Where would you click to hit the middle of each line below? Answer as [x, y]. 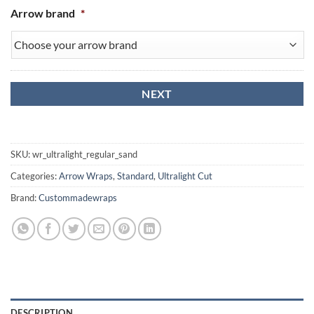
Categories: [35, 176]
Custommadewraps [78, 197]
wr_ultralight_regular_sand [85, 154]
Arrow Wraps [86, 176]
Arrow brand [43, 13]
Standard [135, 176]
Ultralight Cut [185, 176]
